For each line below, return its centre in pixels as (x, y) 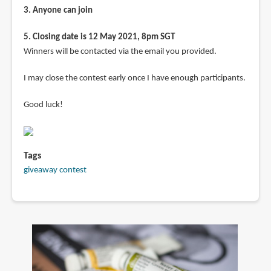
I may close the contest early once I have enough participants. (134, 78)
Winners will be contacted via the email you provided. (120, 51)
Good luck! (43, 105)
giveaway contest (55, 170)
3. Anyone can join (58, 10)
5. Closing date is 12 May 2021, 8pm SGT (99, 37)
